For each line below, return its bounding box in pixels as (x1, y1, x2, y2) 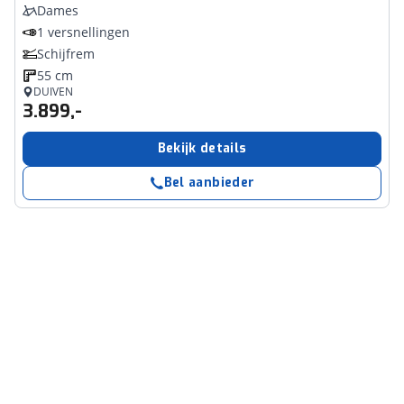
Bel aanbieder (163, 174, 255, 191)
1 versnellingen (37, 23, 130, 41)
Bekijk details (157, 140, 247, 157)
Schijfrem (37, 45, 95, 62)
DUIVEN (33, 84, 73, 99)
